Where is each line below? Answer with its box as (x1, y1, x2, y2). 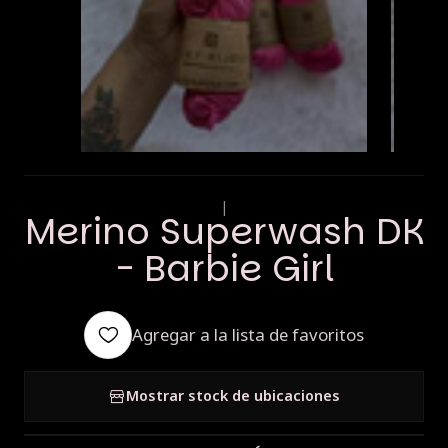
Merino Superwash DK (24, 205, 424, 257)
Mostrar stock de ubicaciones (126, 386, 340, 406)
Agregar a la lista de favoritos (132, 322, 364, 346)
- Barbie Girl (114, 242, 334, 294)
